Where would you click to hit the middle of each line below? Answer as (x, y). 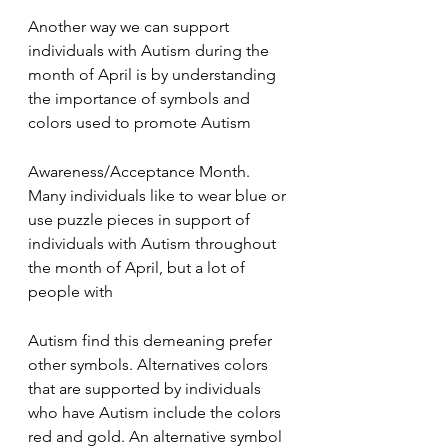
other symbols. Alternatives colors (150, 364)
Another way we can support (130, 26)
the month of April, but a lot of (138, 267)
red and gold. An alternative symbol (157, 436)
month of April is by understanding (154, 74)
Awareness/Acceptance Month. (141, 171)
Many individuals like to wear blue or (159, 195)
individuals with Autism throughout (154, 243)
